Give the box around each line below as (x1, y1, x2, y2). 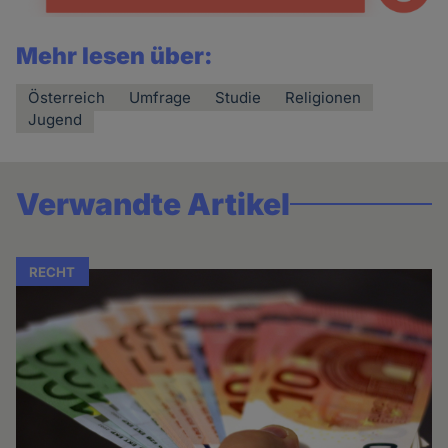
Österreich (28, 87, 106, 107)
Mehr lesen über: (16, 41, 214, 70)
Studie (215, 87, 262, 107)
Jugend (28, 109, 83, 129)
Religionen (285, 87, 362, 107)
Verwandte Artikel (16, 186, 291, 223)
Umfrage (129, 87, 192, 107)
